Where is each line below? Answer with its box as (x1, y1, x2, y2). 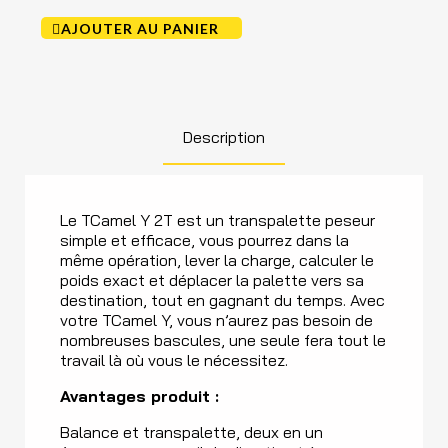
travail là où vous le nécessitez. (60, 349, 288, 370)
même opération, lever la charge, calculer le (60, 249, 374, 270)
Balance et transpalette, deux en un (60, 421, 323, 442)
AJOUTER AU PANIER (61, 19, 219, 37)
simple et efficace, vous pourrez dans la (60, 229, 349, 250)
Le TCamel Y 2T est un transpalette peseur (60, 209, 375, 230)
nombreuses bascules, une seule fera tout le (60, 329, 386, 350)
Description (183, 126, 265, 147)
